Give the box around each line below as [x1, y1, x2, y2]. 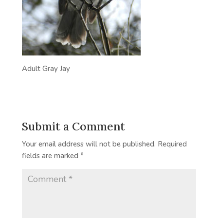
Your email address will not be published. [21, 139, 156, 149]
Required [157, 139, 187, 149]
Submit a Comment [21, 119, 125, 133]
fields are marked [21, 150, 80, 161]
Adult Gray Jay [21, 63, 70, 73]
